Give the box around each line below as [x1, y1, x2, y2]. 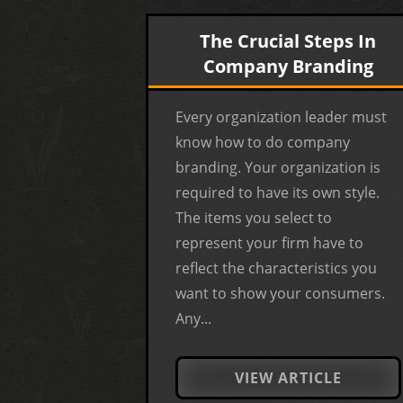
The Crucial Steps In [200, 28, 377, 53]
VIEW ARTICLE [234, 367, 342, 388]
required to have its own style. [175, 182, 380, 202]
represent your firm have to [175, 232, 363, 253]
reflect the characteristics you [175, 257, 377, 278]
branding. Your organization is [175, 157, 381, 177]
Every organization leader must [175, 106, 387, 127]
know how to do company [175, 131, 350, 152]
